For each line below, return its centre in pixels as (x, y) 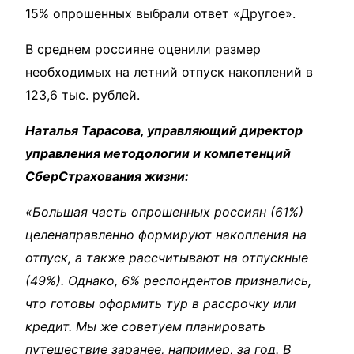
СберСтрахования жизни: (107, 176)
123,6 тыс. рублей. (83, 94)
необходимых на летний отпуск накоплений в (169, 72)
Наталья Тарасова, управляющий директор (164, 130)
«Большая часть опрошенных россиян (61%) (164, 211)
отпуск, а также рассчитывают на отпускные (167, 257)
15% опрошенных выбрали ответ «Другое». (160, 13)
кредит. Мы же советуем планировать (145, 326)
